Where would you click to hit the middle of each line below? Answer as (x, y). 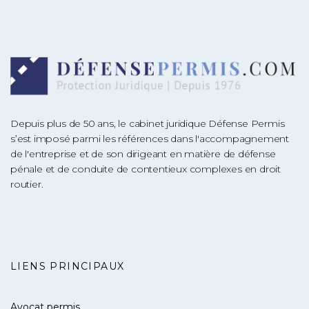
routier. (27, 184)
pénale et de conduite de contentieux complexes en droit (146, 169)
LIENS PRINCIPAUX (68, 266)
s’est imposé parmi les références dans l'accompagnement (150, 138)
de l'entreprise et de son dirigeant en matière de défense (143, 153)
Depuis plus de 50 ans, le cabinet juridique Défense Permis (148, 123)
